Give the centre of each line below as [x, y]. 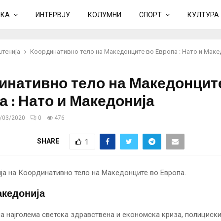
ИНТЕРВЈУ [53, 15]
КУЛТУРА [203, 15]
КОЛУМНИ [105, 15]
